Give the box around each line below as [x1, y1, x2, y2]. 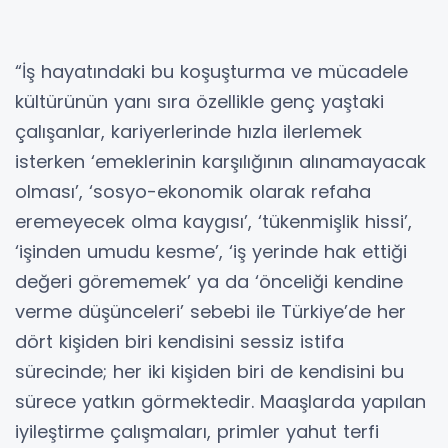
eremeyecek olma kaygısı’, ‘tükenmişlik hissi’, [15, 208, 412, 234]
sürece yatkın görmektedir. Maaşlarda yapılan [15, 388, 426, 414]
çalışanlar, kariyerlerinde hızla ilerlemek [15, 118, 362, 144]
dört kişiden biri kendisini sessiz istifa [15, 328, 344, 354]
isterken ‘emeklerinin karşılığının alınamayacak [15, 148, 426, 174]
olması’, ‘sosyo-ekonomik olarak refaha [15, 178, 371, 204]
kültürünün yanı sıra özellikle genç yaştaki [15, 88, 384, 114]
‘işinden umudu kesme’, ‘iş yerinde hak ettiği [15, 238, 407, 264]
